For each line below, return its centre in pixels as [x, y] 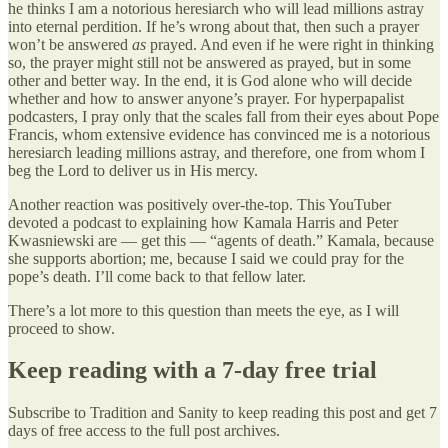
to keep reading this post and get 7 [327, 413]
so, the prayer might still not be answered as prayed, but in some [209, 62]
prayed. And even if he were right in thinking [290, 44]
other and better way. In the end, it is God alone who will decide [210, 80]
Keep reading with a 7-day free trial [192, 370]
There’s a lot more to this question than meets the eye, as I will [203, 310]
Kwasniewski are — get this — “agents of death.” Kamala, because [221, 240]
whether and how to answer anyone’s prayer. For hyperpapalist [206, 98]
